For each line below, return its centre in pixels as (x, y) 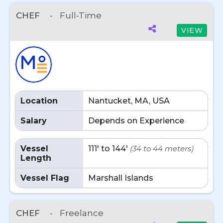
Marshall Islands (121, 178)
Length (36, 158)
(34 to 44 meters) (162, 149)
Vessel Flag (45, 178)
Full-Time (81, 15)
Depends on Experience (136, 121)
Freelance (82, 213)
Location (39, 101)
